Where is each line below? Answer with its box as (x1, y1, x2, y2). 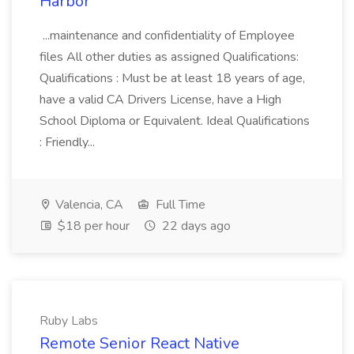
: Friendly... (40, 134, 98, 151)
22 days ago (159, 217, 231, 235)
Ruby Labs (40, 312, 98, 330)
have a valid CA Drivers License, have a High (40, 91, 281, 108)
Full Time (153, 196, 205, 213)
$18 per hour (55, 217, 130, 235)
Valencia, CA (52, 196, 123, 213)
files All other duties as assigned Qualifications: (40, 48, 299, 66)
